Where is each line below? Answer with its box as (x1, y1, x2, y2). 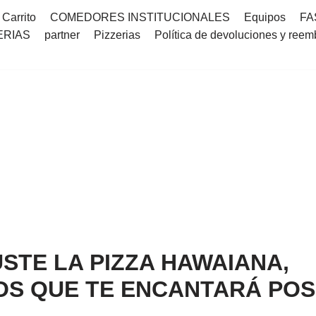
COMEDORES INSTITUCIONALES (50, 11, 230, 23)
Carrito (2, 11, 36, 23)
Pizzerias (94, 28, 140, 41)
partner (44, 28, 80, 41)
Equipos (244, 11, 286, 23)
